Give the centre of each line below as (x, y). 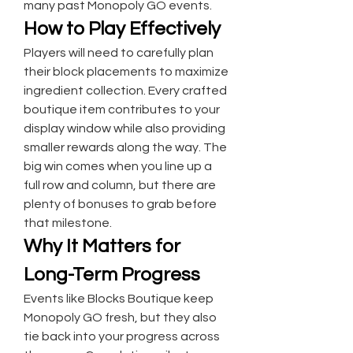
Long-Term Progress (112, 275)
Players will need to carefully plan (119, 53)
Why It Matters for (102, 246)
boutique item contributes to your (122, 110)
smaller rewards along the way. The (125, 147)
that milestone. (68, 223)
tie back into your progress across (122, 336)
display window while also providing (124, 128)
